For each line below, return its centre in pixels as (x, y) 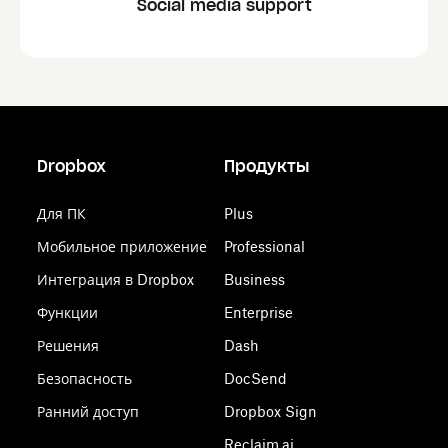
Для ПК (62, 213)
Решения (68, 345)
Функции (68, 312)
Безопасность (85, 378)
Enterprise (258, 312)
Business (254, 279)
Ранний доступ (88, 411)
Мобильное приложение (122, 246)
